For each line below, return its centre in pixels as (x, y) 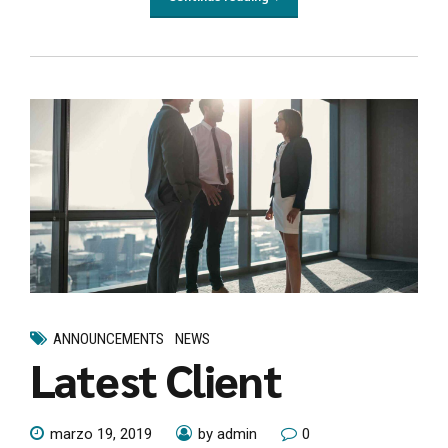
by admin (227, 433)
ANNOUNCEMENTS (108, 339)
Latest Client (156, 379)
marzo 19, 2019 (101, 433)
